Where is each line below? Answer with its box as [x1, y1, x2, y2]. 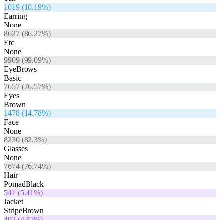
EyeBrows [4, 65, 37, 74]
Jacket [4, 197, 23, 206]
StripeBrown [4, 206, 44, 215]
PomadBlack [4, 180, 44, 189]
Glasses [4, 144, 27, 153]
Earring [4, 12, 27, 21]
